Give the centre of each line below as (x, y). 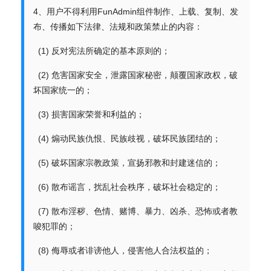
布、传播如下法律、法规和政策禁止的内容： (118, 27)
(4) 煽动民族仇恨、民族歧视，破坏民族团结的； (127, 139)
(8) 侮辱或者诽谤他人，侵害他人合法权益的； (123, 250)
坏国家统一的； (63, 90)
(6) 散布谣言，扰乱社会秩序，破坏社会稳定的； (127, 187)
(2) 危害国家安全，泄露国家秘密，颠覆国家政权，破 (135, 75)
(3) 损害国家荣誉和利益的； (89, 114)
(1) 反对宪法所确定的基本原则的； (102, 51)
